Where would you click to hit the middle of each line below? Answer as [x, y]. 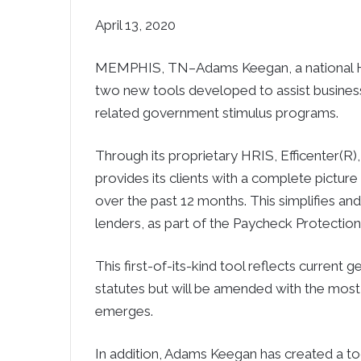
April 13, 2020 [135, 25]
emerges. [124, 311]
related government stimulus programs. [217, 113]
